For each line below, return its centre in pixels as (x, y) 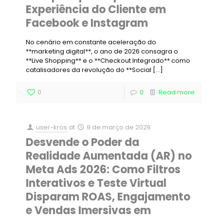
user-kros (52, 127)
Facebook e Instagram (87, 23)
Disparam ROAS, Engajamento (108, 197)
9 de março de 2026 (119, 127)
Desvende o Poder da (82, 142)
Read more (177, 92)
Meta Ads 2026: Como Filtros (103, 170)
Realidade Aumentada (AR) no (109, 156)
